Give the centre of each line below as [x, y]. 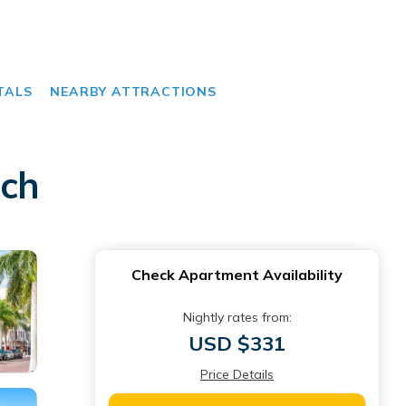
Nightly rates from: [237, 317]
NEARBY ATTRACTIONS [133, 92]
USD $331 [237, 343]
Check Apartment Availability [237, 275]
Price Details [237, 374]
